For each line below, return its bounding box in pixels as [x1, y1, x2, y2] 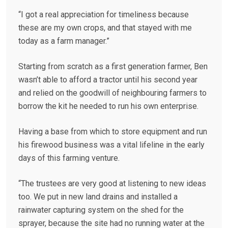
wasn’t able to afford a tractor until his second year [18, 75, 197, 85]
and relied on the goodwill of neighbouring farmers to [18, 88, 207, 98]
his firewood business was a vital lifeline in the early [18, 140, 205, 150]
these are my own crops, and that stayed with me [18, 23, 192, 33]
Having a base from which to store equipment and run [18, 127, 207, 137]
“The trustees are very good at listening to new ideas [18, 179, 206, 189]
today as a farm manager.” [18, 36, 109, 46]
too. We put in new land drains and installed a [18, 192, 178, 202]
